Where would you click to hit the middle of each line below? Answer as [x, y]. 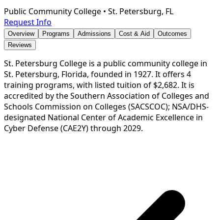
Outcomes [172, 33]
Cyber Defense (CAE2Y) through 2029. [73, 128]
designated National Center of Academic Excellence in [103, 117]
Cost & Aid [134, 33]
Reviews [20, 45]
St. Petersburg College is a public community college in [106, 63]
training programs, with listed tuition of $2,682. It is [99, 85]
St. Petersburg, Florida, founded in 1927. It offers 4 [97, 74]
